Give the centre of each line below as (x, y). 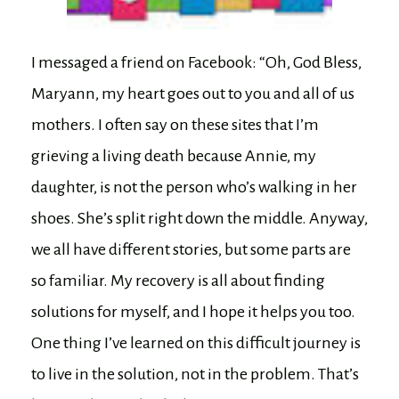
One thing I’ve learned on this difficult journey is (196, 342)
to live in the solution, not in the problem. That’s (195, 374)
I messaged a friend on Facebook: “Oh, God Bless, (196, 62)
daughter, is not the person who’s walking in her (194, 187)
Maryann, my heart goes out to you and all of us (193, 93)
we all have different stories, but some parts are (191, 249)
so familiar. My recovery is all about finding (178, 280)
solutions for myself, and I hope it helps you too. (193, 311)
